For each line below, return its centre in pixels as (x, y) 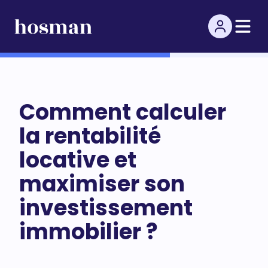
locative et (78, 160)
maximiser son (102, 184)
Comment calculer (123, 112)
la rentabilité (90, 136)
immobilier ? (89, 232)
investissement (106, 208)
